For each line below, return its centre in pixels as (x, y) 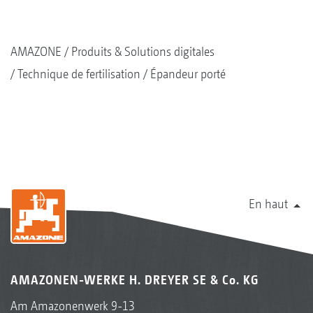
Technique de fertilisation (79, 74)
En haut (268, 204)
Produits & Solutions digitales (143, 52)
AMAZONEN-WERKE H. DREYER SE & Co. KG (134, 280)
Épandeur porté (188, 74)
